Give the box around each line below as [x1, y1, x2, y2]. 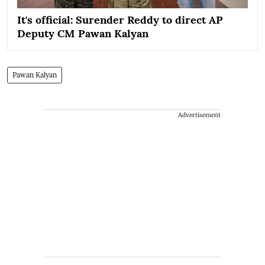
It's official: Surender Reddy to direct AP [17, 12, 223, 27]
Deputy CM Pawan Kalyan [17, 26, 148, 40]
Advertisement [178, 111, 221, 119]
